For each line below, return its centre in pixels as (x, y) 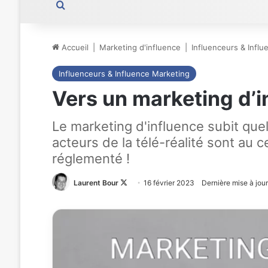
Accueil (74, 47)
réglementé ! (91, 159)
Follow (138, 183)
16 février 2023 (169, 183)
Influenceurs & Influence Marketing (124, 74)
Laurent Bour (96, 183)
